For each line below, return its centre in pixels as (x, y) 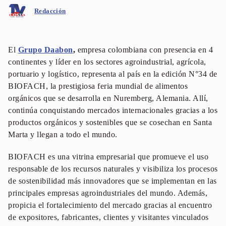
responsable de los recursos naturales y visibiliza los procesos (113, 169)
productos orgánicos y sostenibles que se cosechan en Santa (110, 122)
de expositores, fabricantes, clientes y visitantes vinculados (108, 217)
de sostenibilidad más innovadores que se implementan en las (112, 181)
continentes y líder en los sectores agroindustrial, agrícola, (107, 62)
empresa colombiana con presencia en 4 (145, 50)
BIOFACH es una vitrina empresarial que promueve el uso (108, 157)
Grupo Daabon (45, 50)
